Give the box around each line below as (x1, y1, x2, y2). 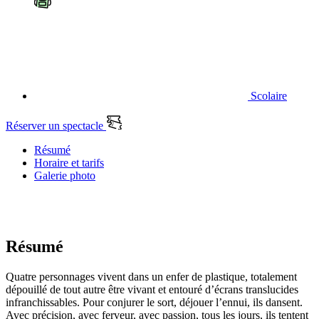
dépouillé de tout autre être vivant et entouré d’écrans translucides (6, 283, 298, 296)
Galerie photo (34, 169, 95, 182)
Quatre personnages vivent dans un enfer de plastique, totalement (6, 270, 297, 283)
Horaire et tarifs (34, 157, 104, 169)
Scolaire (248, 90, 287, 103)
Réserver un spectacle (6, 120, 106, 132)
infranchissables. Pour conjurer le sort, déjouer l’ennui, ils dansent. (6, 296, 303, 308)
